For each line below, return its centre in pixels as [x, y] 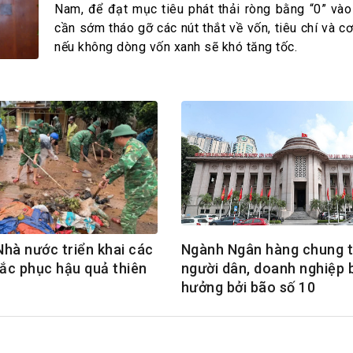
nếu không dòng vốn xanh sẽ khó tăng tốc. [176, 47]
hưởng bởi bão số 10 [248, 287]
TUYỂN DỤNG [228, 138]
